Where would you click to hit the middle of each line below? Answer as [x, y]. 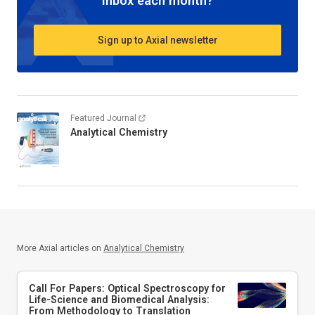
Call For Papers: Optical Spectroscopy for [127, 289]
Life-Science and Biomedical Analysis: [119, 300]
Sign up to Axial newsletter [157, 40]
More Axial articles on [59, 249]
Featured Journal [103, 118]
